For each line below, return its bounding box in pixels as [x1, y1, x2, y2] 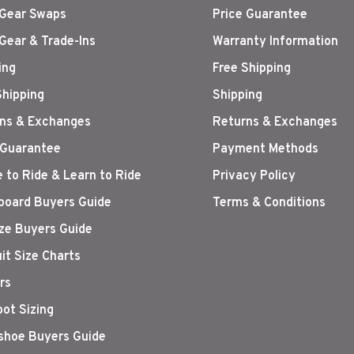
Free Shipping [213, 61, 291, 77]
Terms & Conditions [213, 195, 326, 212]
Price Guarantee [213, 7, 307, 24]
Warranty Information [213, 34, 338, 51]
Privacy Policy [213, 168, 296, 185]
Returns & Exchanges [213, 115, 337, 131]
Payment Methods [213, 141, 318, 158]
